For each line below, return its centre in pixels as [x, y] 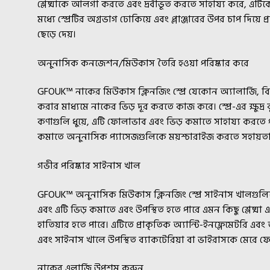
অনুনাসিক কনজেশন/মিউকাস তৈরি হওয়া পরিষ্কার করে [143, 63]
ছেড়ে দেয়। [57, 35]
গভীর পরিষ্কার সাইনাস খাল [89, 166]
